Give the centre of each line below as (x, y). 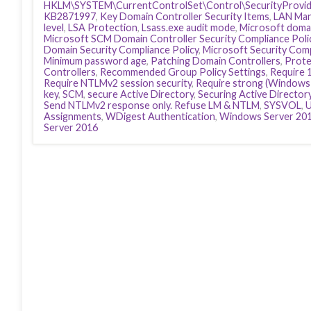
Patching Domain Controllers (216, 61)
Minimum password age (95, 61)
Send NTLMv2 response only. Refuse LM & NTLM (152, 105)
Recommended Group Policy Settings (183, 72)
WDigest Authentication (160, 116)
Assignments (73, 116)
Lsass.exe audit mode (188, 27)
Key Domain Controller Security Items (185, 16)
